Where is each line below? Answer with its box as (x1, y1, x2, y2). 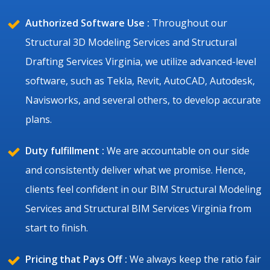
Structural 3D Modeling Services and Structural (25, 35, 237, 49)
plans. (25, 112, 52, 126)
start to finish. (25, 221, 88, 234)
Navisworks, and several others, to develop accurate (25, 93, 261, 107)
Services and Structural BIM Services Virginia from (25, 201, 251, 215)
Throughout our (149, 16, 227, 30)
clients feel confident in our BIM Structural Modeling (25, 182, 262, 196)
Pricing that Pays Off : (25, 252, 127, 266)
